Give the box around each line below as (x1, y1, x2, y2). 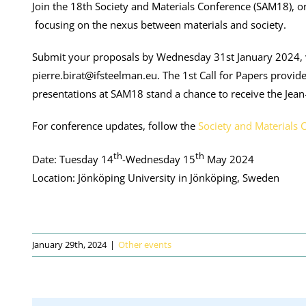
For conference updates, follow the (32, 119, 198, 133)
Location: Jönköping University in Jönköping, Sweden (32, 171, 279, 185)
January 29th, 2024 (32, 238, 107, 251)
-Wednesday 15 (122, 152, 195, 167)
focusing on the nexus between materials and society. (32, 18, 286, 32)
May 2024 (204, 152, 254, 167)
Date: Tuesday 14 (32, 152, 113, 167)
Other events (118, 238, 171, 251)
